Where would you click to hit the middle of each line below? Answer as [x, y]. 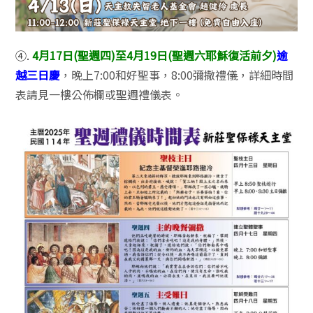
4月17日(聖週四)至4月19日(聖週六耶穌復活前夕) [155, 55]
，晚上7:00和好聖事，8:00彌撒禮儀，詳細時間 [177, 74]
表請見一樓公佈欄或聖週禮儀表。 [100, 94]
